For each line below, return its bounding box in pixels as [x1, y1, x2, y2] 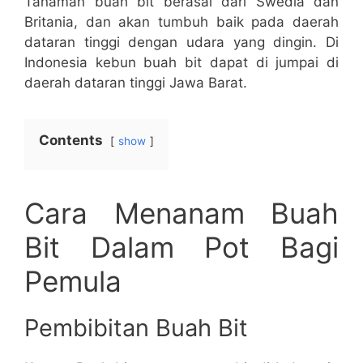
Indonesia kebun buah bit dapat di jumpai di [24, 54, 339, 71]
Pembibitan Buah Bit [24, 314, 248, 343]
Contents [39, 132, 103, 149]
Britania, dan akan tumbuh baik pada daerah [24, 14, 339, 31]
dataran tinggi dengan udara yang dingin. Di [24, 34, 339, 51]
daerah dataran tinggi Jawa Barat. [24, 75, 247, 92]
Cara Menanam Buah [24, 196, 339, 231]
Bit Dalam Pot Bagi [24, 230, 339, 265]
